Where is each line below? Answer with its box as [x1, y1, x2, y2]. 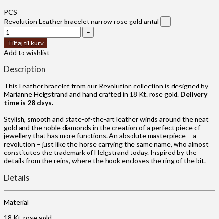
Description [4, 64, 45, 74]
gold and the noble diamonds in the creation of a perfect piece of [4, 123, 200, 132]
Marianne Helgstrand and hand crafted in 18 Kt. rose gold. [4, 90, 180, 99]
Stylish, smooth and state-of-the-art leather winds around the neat [4, 115, 209, 124]
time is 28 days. [4, 98, 53, 107]
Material [4, 198, 29, 206]
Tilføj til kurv [8, 39, 44, 47]
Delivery [180, 90, 207, 99]
